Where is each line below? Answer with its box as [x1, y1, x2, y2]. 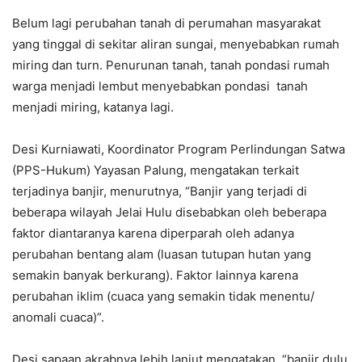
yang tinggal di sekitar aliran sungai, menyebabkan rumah [12, 36, 339, 53]
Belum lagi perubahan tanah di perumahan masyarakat [12, 15, 321, 32]
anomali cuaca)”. [12, 309, 104, 326]
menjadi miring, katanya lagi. [12, 99, 174, 116]
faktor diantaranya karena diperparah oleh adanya [12, 225, 294, 242]
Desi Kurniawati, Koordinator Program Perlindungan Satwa [12, 141, 345, 158]
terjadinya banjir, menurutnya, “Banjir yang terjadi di [12, 183, 307, 200]
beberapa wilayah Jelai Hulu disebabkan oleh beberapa [12, 204, 326, 221]
